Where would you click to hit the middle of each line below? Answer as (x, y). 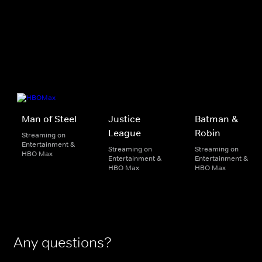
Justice (124, 118)
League (125, 132)
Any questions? (63, 242)
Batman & (216, 118)
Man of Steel (49, 118)
